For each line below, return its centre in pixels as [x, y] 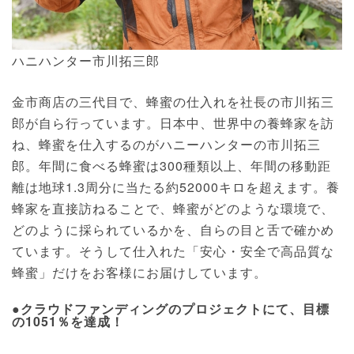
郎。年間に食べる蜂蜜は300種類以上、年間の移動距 [171, 166]
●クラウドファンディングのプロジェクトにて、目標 [171, 309]
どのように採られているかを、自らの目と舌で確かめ [173, 230]
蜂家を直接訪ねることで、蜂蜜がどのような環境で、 [173, 209]
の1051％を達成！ [68, 322]
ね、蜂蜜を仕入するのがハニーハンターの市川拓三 [166, 145]
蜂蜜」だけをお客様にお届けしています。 [139, 273]
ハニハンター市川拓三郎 [86, 61]
